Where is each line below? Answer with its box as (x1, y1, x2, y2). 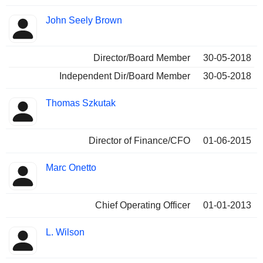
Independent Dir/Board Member (59, 71, 190, 82)
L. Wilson (46, 227, 85, 238)
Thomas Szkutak (46, 98, 116, 109)
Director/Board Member (93, 53, 190, 63)
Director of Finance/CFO (89, 136, 190, 146)
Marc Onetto (46, 163, 96, 173)
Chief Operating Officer (95, 200, 190, 211)
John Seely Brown (46, 15, 122, 26)
